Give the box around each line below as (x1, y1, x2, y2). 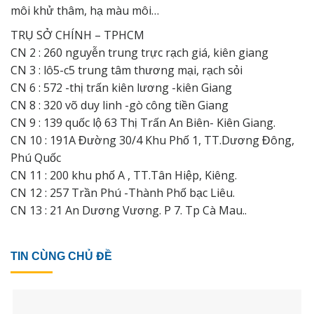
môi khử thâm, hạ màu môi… (11, 2, 159, 18)
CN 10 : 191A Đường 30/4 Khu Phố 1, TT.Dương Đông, (11, 132, 294, 148)
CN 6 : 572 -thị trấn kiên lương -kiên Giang (11, 79, 232, 95)
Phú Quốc (11, 149, 61, 165)
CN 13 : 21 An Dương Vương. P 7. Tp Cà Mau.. (11, 202, 247, 218)
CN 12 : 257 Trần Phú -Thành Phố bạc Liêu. (11, 184, 235, 200)
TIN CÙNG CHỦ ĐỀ (11, 250, 112, 262)
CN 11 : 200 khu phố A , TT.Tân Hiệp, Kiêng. (11, 167, 237, 183)
